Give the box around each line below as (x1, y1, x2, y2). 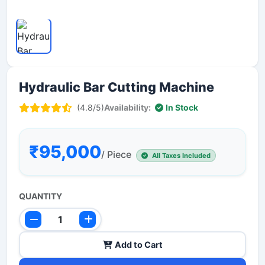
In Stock (166, 102, 198, 112)
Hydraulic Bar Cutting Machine (19, 79, 214, 95)
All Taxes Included (150, 151, 211, 160)
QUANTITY (19, 191, 62, 201)
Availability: (104, 102, 151, 112)
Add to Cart (114, 240, 163, 250)
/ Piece (101, 148, 131, 160)
